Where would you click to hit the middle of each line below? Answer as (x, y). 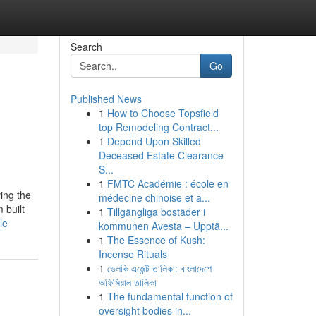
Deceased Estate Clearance (161, 155)
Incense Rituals (133, 254)
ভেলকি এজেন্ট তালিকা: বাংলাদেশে (159, 268)
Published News (106, 99)
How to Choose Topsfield (163, 113)
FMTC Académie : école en (168, 183)
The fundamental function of (170, 296)
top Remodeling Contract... (158, 127)
